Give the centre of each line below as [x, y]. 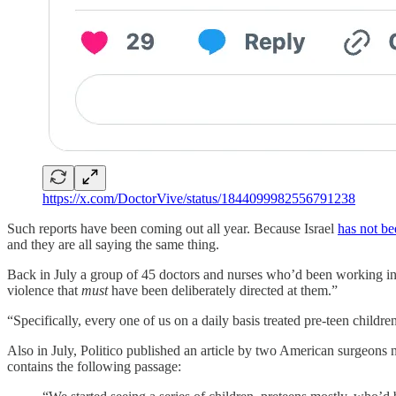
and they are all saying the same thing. [113, 244]
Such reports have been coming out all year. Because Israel [172, 228]
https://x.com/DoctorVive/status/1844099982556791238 [199, 198]
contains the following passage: [94, 366]
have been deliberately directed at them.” [223, 290]
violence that [44, 290]
